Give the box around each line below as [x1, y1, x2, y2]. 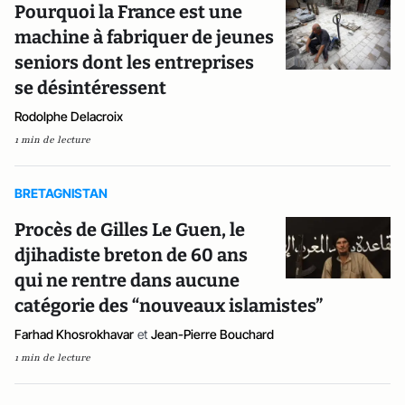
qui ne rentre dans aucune [14, 269, 240, 292]
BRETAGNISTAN [14, 185, 108, 202]
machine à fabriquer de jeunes [14, 26, 274, 49]
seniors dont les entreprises [14, 52, 254, 74]
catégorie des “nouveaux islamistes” [14, 295, 323, 317]
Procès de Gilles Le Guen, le [14, 219, 245, 241]
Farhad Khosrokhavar [14, 326, 134, 343]
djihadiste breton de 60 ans [14, 244, 248, 267]
